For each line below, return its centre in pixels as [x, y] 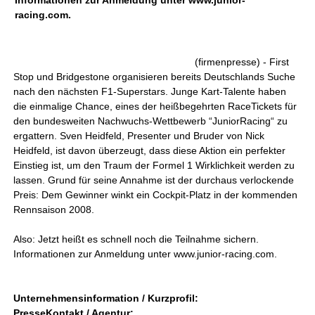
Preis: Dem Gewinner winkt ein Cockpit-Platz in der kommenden [156, 195]
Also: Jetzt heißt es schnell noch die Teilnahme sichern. [136, 239]
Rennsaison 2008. [54, 210]
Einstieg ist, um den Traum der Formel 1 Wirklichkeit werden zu [154, 165]
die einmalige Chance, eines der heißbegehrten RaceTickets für [155, 106]
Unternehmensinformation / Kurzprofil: [106, 298]
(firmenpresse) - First [242, 62]
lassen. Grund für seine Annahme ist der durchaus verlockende [154, 180]
